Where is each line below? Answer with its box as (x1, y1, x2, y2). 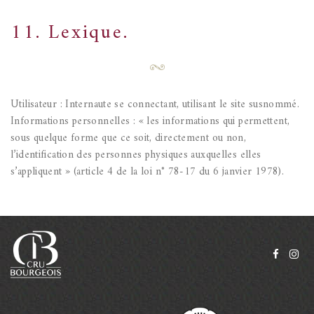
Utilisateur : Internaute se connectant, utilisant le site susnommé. (11, 95, 300, 115)
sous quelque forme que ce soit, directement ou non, (11, 129, 247, 149)
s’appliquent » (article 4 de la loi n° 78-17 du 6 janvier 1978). (11, 163, 284, 182)
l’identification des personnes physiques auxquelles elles (11, 146, 261, 165)
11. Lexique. (11, 16, 129, 51)
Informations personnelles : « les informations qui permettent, (11, 112, 290, 132)
